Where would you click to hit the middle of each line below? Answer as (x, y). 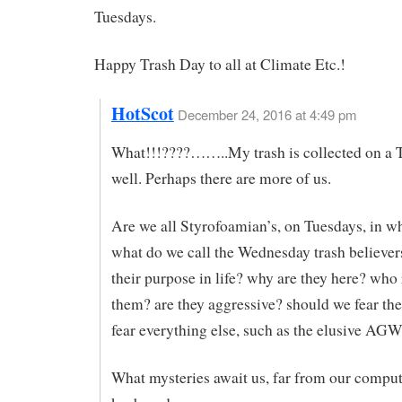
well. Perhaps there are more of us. (221, 178)
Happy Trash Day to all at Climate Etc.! (220, 65)
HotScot (142, 114)
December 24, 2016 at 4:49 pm (267, 115)
